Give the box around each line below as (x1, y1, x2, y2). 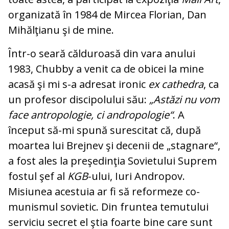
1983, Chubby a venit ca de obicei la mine (8, 62, 204, 76)
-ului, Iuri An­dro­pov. (88, 169, 185, 184)
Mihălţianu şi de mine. (8, 23, 114, 37)
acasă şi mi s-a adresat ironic (8, 77, 146, 91)
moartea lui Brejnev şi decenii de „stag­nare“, (8, 139, 220, 153)
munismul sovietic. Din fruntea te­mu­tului (8, 200, 209, 214)
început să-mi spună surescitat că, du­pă (8, 123, 201, 138)
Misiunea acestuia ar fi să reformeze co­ (8, 185, 200, 199)
